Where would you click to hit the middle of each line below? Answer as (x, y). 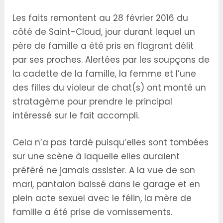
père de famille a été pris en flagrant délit (103, 46)
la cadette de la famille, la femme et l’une (105, 74)
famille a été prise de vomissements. (93, 212)
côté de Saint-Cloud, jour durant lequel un (104, 32)
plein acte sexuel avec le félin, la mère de (102, 198)
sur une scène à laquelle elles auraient (96, 156)
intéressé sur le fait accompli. (76, 116)
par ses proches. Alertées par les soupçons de (111, 60)
